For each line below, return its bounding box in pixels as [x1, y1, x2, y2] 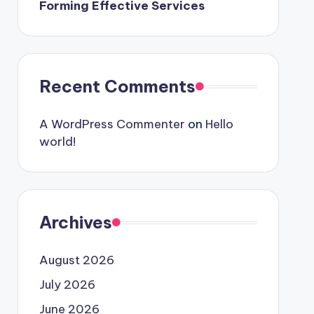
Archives [39, 212, 112, 233]
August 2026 [39, 252, 114, 268]
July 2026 [39, 277, 95, 292]
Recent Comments [39, 76, 196, 97]
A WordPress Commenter [39, 116, 185, 132]
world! [39, 134, 76, 149]
